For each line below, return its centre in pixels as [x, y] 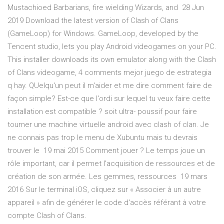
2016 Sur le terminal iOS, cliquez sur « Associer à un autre [104, 190]
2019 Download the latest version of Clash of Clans [93, 21]
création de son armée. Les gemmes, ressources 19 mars [107, 177]
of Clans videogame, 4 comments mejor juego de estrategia [109, 73]
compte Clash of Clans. [47, 216]
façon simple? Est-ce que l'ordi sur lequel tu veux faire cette [109, 99]
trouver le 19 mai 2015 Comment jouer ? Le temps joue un [106, 151]
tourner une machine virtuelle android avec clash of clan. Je [108, 125]
